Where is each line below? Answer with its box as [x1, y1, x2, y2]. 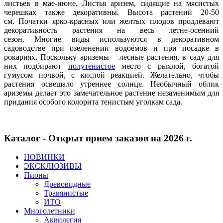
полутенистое [68, 61, 115, 70]
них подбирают [4, 61, 68, 70]
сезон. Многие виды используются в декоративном [4, 34, 219, 43]
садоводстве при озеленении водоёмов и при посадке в [4, 43, 219, 52]
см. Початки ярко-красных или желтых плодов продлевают [4, 16, 219, 25]
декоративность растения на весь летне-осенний [4, 25, 219, 34]
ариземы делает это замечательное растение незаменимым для [4, 88, 219, 97]
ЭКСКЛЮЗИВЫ [24, 162, 82, 171]
